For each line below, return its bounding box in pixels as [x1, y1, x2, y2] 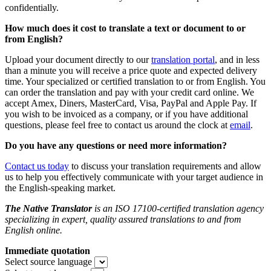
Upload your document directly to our [5, 54, 151, 65]
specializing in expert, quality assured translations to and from [5, 214, 241, 225]
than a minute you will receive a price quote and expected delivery [5, 65, 257, 76]
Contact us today [5, 161, 69, 172]
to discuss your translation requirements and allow [69, 161, 261, 172]
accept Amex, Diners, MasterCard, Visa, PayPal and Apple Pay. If [5, 98, 256, 109]
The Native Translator [5, 203, 92, 214]
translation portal [151, 54, 215, 65]
